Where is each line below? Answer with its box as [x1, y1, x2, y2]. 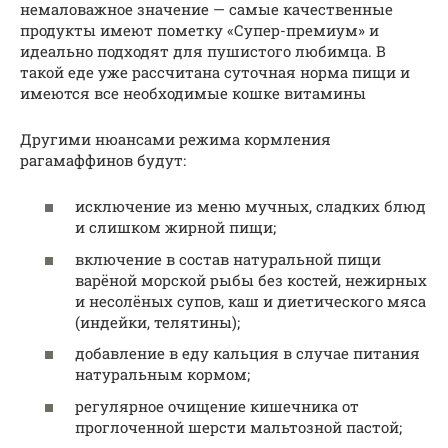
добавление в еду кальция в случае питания [75, 343, 420, 364]
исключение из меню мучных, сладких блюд [75, 196, 426, 217]
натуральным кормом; [75, 364, 250, 385]
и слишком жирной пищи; [75, 217, 276, 238]
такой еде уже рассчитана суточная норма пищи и [20, 61, 410, 82]
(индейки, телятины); [75, 311, 240, 332]
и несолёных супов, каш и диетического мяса [75, 290, 426, 311]
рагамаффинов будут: [20, 149, 186, 170]
